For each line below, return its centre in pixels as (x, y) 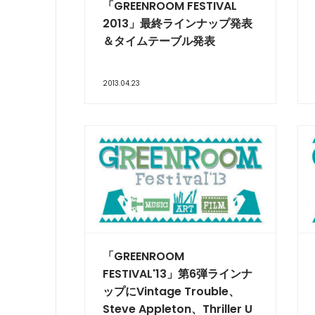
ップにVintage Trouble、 (171, 292)
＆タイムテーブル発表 (159, 41)
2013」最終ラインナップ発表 (178, 23)
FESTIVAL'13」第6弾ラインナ (178, 274)
